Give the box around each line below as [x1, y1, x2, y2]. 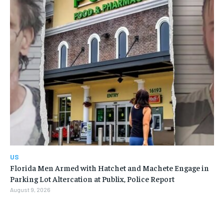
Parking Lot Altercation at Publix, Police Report [10, 173, 174, 184]
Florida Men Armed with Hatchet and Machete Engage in [10, 162, 209, 173]
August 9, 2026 [10, 186, 50, 193]
